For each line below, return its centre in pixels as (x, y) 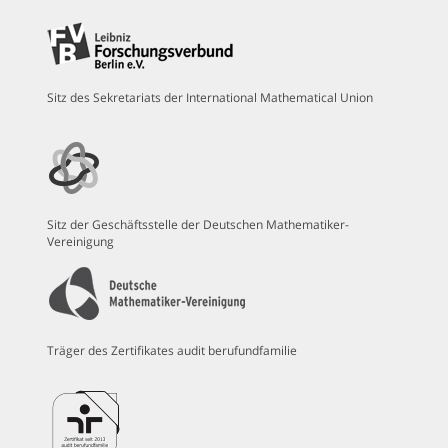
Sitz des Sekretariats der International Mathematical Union (210, 97)
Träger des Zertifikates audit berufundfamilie (172, 350)
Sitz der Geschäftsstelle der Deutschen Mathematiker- (198, 224)
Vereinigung (81, 241)
